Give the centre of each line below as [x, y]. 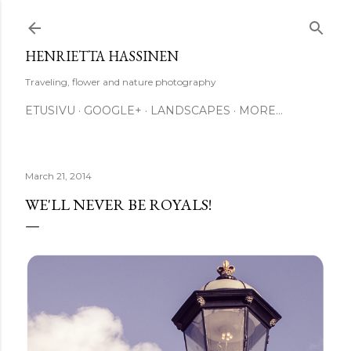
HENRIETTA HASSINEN [102, 56]
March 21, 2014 [58, 176]
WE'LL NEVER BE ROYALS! [118, 204]
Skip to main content [175, 20]
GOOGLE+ [113, 110]
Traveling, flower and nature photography [121, 82]
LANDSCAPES [190, 110]
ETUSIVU [50, 110]
